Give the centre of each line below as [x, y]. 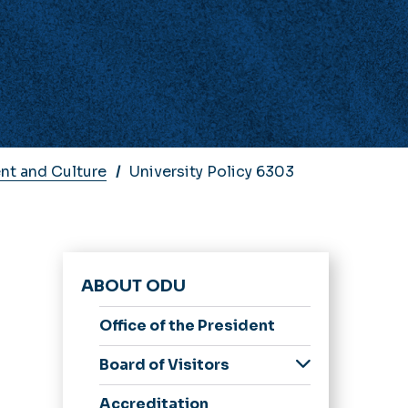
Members [151, 389]
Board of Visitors [164, 364]
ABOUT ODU [133, 286]
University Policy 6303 [212, 172]
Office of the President [187, 325]
